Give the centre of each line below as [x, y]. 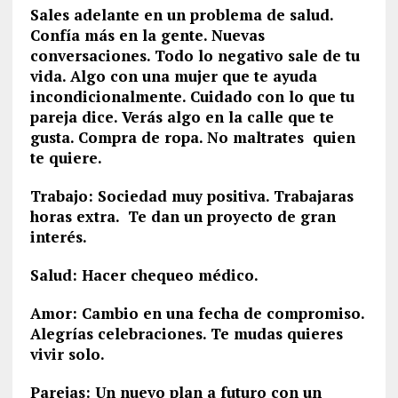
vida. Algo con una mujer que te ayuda [173, 76]
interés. [58, 237]
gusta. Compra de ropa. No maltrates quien [192, 137]
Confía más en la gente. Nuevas [147, 35]
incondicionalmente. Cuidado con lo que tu [192, 96]
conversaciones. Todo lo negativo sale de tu [195, 56]
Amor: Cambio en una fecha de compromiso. [197, 313]
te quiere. [66, 158]
